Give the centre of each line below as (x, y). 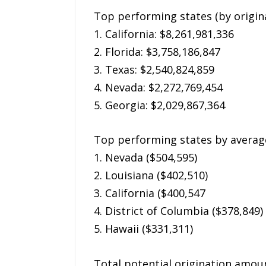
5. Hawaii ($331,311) (143, 229)
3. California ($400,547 (149, 193)
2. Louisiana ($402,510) (151, 175)
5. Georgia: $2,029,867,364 (159, 105)
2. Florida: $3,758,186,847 (157, 51)
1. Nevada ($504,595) (145, 158)
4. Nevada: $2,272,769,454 (158, 87)
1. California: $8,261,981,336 (164, 34)
